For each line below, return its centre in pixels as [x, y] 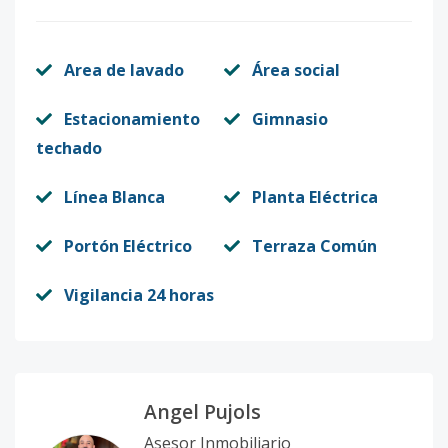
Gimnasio [290, 119]
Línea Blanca [114, 197]
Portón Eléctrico [128, 246]
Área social [296, 70]
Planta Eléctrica [315, 197]
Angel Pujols [202, 411]
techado [69, 148]
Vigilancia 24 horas [139, 295]
